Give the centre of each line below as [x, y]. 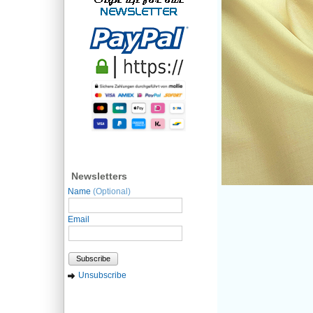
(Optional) [112, 191]
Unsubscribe [102, 275]
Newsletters [99, 176]
